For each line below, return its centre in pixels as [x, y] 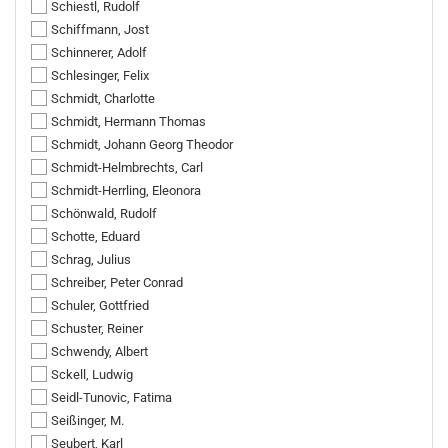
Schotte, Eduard [95, 236]
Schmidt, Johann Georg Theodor [142, 144]
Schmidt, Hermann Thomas [128, 121]
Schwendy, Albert [99, 351]
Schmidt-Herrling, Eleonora [126, 190]
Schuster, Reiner [97, 328]
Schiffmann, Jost [100, 29]
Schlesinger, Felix [100, 75]
